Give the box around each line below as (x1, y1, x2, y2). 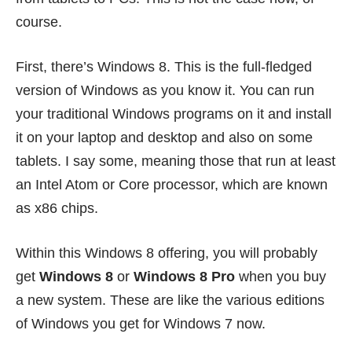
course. (16, 14, 62, 31)
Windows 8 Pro (134, 269, 235, 285)
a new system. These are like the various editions (16, 292, 324, 309)
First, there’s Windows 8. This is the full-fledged (16, 59, 312, 75)
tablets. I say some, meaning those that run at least (16, 153, 335, 170)
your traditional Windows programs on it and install (16, 106, 332, 123)
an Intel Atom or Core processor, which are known (16, 177, 328, 193)
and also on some (197, 130, 313, 146)
